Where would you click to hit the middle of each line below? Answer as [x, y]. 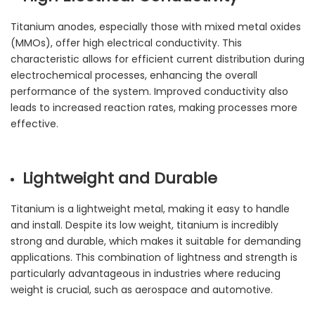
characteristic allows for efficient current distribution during [157, 59]
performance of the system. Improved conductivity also [149, 92]
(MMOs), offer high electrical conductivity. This [126, 43]
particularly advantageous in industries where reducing [146, 274]
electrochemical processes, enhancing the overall [134, 76]
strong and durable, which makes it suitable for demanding [156, 242]
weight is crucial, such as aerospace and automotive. [142, 290]
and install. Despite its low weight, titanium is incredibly [144, 225]
